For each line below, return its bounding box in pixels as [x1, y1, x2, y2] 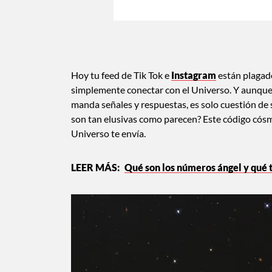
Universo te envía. [71, 127, 148, 139]
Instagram [171, 69, 216, 81]
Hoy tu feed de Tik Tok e [71, 69, 171, 81]
